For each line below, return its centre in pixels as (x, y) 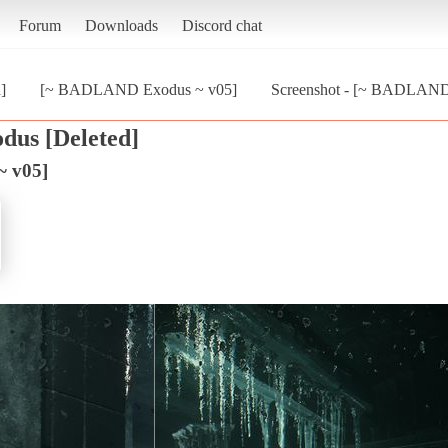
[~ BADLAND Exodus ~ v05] (138, 89)
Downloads (121, 25)
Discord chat (221, 25)
